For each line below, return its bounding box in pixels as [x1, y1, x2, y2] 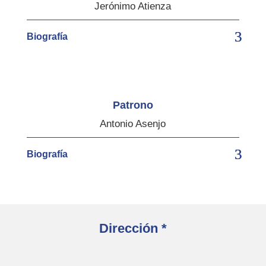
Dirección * [99, 220, 167, 236]
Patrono [112, 99, 153, 111]
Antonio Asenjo [100, 118, 166, 129]
